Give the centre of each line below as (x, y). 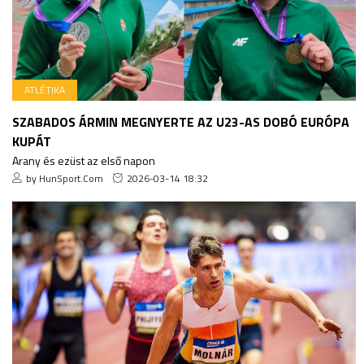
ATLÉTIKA (45, 89)
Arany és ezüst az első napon (84, 160)
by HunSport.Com (65, 178)
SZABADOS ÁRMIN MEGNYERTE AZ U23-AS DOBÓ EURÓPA (181, 121)
